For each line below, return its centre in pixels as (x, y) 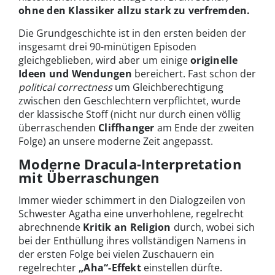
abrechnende (51, 227)
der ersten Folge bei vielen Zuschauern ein (116, 254)
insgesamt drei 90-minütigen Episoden (107, 46)
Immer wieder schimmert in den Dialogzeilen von (132, 200)
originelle (214, 60)
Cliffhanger (126, 127)
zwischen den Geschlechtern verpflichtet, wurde (130, 100)
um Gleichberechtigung (168, 87)
